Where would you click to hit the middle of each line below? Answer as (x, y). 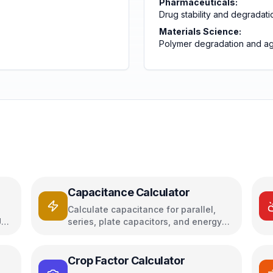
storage (84, 234)
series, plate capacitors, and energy (145, 222)
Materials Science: (200, 31)
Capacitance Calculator (129, 192)
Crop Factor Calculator (126, 261)
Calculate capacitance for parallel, (142, 209)
